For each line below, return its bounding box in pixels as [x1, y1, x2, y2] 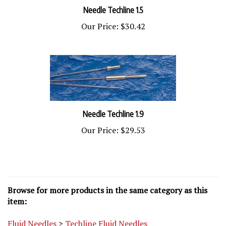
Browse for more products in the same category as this [8, 177, 207, 188]
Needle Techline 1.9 [82, 101, 144, 111]
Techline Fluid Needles [65, 210, 147, 221]
